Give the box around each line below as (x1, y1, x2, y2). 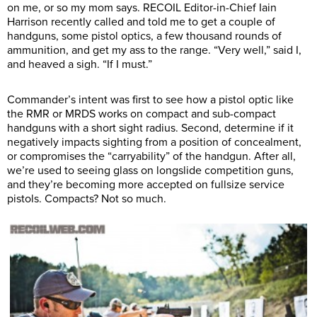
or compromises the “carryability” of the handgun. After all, (7, 149, 296, 163)
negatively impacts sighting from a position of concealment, (7, 134, 301, 149)
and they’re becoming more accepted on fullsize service (7, 177, 284, 192)
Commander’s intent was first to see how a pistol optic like (7, 92, 294, 107)
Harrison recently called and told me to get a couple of (7, 14, 275, 29)
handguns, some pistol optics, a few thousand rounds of (7, 28, 282, 43)
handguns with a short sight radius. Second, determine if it (7, 120, 294, 135)
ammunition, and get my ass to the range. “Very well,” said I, (7, 42, 301, 57)
